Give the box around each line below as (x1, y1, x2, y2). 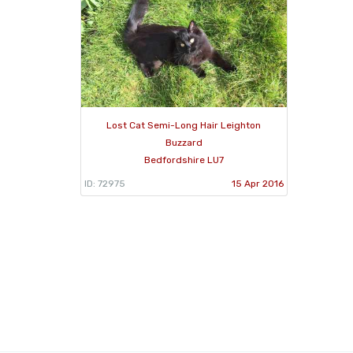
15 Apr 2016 (231, 177, 284, 189)
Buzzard (165, 136, 203, 148)
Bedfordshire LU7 (143, 154, 224, 165)
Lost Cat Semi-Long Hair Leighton (106, 119, 262, 131)
